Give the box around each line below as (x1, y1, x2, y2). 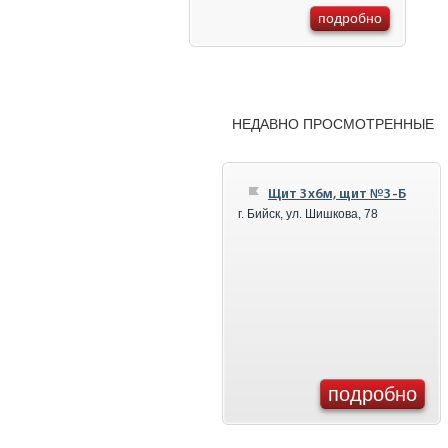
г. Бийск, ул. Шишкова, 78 (238, 207, 378, 221)
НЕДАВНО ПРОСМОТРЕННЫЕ (232, 116, 434, 132)
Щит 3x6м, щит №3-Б (268, 187, 406, 202)
